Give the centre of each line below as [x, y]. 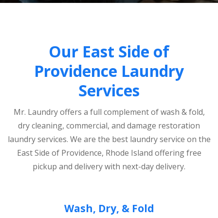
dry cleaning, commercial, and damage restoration [109, 126]
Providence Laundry [109, 71]
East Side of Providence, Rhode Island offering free [109, 153]
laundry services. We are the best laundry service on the [109, 139]
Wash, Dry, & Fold [109, 208]
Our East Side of [109, 51]
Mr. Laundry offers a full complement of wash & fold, [109, 112]
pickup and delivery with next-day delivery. [109, 166]
